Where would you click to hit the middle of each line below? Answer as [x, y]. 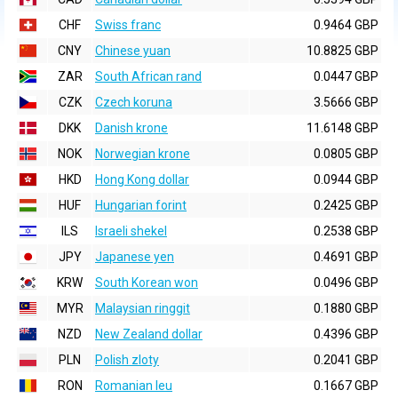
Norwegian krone [143, 154]
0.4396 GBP [346, 334]
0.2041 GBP [346, 360]
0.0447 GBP [346, 76]
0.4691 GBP [346, 257]
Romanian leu [134, 386]
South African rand [148, 76]
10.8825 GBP [342, 51]
